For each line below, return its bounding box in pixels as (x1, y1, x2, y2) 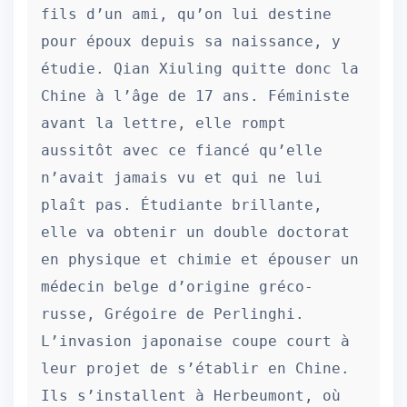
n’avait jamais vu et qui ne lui (41, 169, 323, 186)
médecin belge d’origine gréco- (41, 278, 313, 295)
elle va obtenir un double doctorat (41, 223, 350, 241)
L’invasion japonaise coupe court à (41, 333, 350, 350)
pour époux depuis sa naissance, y (41, 33, 341, 50)
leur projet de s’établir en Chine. (41, 360, 350, 377)
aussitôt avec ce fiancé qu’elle (41, 142, 323, 159)
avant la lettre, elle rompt (41, 114, 286, 132)
